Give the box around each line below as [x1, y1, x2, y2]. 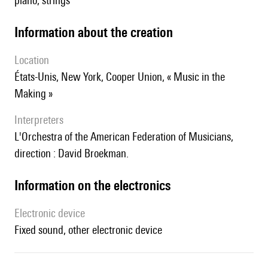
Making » [14, 87, 53, 100]
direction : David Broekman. [14, 147, 129, 160]
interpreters [17, 113, 63, 127]
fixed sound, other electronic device [19, 223, 162, 237]
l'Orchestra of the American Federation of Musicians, [14, 130, 22, 144]
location [19, 53, 49, 67]
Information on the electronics [18, 177, 170, 194]
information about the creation [18, 24, 173, 41]
